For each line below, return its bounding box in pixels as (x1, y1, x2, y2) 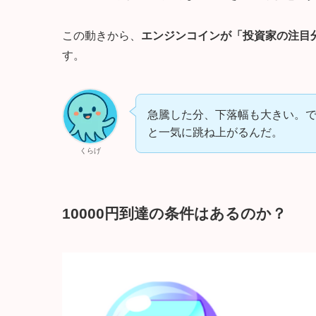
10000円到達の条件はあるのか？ (62, 205, 286, 221)
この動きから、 (62, 30, 141, 42)
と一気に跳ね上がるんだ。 (147, 126, 283, 139)
